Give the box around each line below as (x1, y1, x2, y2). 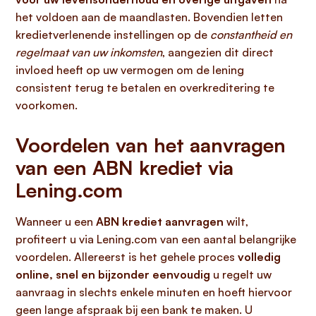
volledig (238, 250, 281, 264)
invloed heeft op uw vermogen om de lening (16, 63, 244, 77)
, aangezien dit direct (162, 45, 274, 59)
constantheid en (210, 28, 292, 42)
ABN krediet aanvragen (96, 214, 224, 229)
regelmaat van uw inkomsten (16, 45, 162, 59)
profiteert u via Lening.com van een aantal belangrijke (16, 232, 296, 246)
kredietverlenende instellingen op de (16, 28, 210, 42)
